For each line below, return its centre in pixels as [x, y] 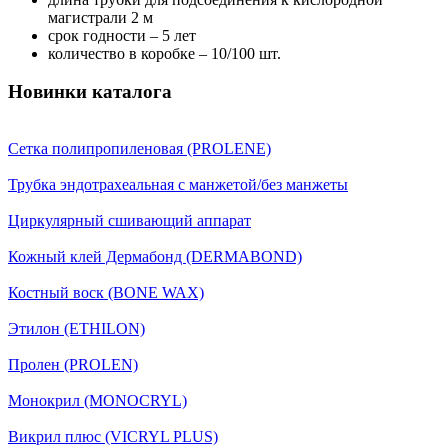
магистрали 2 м [100, 17]
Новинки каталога [90, 92]
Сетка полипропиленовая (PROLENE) [139, 149]
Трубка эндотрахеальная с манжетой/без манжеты [178, 185]
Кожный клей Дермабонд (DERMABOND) [155, 257]
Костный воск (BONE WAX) [106, 293]
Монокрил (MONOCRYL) [97, 401]
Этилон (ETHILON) [76, 329]
